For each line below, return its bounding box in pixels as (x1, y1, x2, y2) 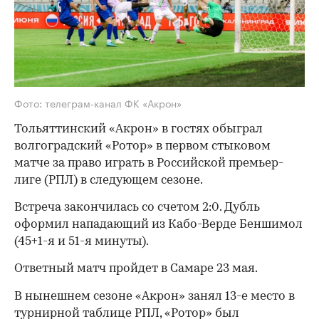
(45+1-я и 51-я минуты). (14, 236, 149, 249)
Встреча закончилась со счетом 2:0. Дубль (14, 202, 260, 214)
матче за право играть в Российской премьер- (14, 157, 283, 170)
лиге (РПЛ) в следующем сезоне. (14, 174, 203, 187)
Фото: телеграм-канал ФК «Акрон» (14, 95, 182, 111)
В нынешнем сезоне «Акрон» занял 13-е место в (14, 291, 295, 303)
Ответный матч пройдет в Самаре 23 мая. (14, 263, 258, 276)
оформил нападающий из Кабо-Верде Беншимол (14, 219, 303, 231)
